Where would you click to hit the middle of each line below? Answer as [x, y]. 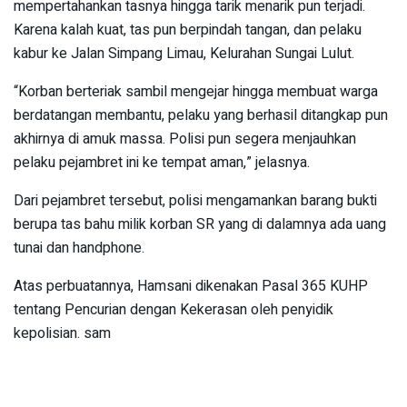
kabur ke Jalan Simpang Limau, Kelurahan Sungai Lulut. [184, 54]
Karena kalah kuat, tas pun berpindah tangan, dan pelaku [188, 30]
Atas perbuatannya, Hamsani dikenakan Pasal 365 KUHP [191, 287]
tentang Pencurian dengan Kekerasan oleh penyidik [174, 310]
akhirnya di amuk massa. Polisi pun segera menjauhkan [185, 139]
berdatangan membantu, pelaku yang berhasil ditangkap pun [201, 116]
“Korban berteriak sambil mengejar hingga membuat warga [196, 92]
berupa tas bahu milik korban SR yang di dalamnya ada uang [200, 225]
